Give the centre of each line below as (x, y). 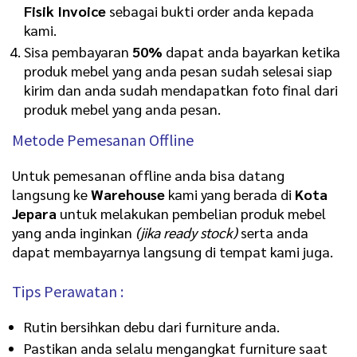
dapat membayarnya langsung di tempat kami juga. (173, 252)
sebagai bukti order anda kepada (210, 11)
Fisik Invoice (65, 11)
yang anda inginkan (74, 233)
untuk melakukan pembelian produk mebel (191, 214)
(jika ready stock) (186, 233)
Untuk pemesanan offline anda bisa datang (148, 175)
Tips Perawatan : (68, 291)
